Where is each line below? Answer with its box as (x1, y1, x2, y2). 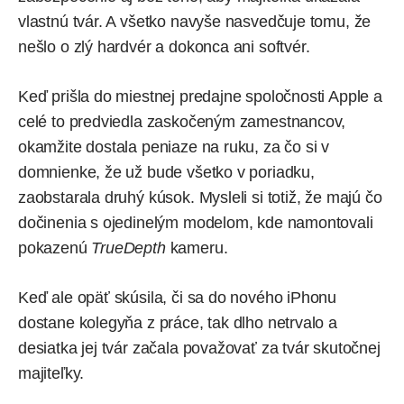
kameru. (165, 239, 228, 258)
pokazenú (18, 239, 92, 258)
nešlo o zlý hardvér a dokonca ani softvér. (18, 38, 310, 57)
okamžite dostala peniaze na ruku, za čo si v (18, 138, 330, 157)
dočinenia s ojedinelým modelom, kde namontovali (18, 214, 373, 233)
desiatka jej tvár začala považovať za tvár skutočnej (18, 339, 381, 358)
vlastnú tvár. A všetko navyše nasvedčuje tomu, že (18, 13, 372, 32)
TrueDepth (91, 239, 166, 258)
